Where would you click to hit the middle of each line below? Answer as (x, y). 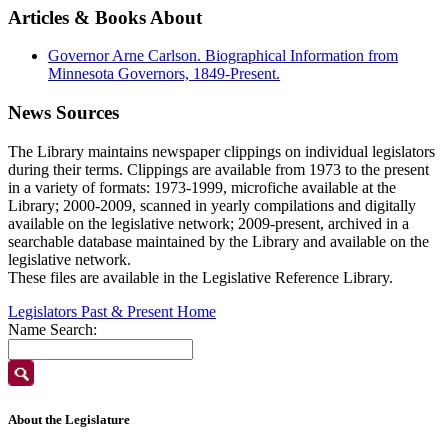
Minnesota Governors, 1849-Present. (164, 74)
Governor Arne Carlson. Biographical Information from (223, 56)
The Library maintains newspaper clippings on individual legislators (221, 151)
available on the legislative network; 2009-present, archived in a (208, 223)
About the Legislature (69, 419)
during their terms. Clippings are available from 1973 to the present (218, 169)
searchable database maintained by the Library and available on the (218, 241)
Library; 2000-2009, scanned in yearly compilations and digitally (212, 205)
